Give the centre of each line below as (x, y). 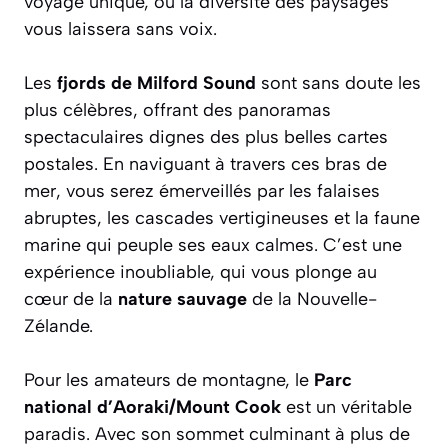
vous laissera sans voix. (120, 28)
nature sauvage (182, 298)
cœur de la (71, 298)
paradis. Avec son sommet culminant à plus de (217, 433)
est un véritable (346, 406)
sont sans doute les (338, 82)
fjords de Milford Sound (156, 82)
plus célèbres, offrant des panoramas (177, 109)
